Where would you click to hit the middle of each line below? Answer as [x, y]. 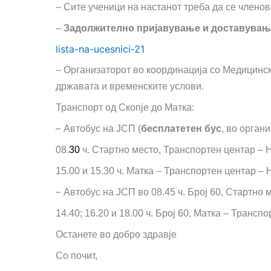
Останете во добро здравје [116, 234]
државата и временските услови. [130, 86]
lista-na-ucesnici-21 [100, 49]
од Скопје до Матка [149, 107]
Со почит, [77, 256]
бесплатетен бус [181, 129]
